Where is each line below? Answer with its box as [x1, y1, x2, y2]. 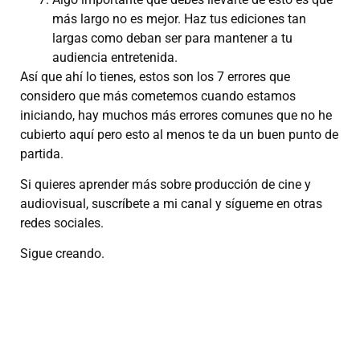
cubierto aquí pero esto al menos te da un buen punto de [20, 126, 338, 142]
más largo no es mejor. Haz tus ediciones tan [52, 10, 306, 27]
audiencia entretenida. [52, 49, 178, 65]
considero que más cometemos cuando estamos [20, 88, 296, 104]
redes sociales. [20, 215, 104, 231]
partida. [20, 145, 63, 162]
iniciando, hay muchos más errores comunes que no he [20, 107, 332, 123]
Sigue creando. [20, 246, 104, 262]
